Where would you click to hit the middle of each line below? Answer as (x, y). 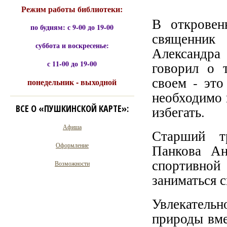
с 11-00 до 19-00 (72, 64)
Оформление (72, 145)
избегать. (178, 112)
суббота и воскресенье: (72, 45)
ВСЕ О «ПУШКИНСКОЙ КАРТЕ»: (72, 108)
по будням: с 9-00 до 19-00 (72, 27)
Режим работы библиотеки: (72, 9)
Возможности (72, 163)
